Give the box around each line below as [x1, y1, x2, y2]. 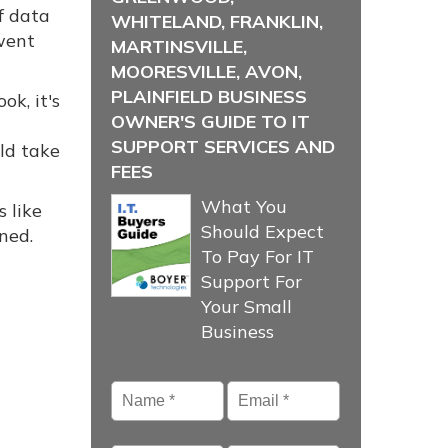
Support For [201, 270, 302, 293]
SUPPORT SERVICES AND [111, 135, 335, 158]
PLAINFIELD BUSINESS [111, 85, 307, 108]
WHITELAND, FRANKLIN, [111, 10, 323, 33]
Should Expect [201, 220, 324, 243]
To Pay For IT [201, 245, 314, 268]
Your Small [201, 295, 292, 318]
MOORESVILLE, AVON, [111, 60, 302, 83]
